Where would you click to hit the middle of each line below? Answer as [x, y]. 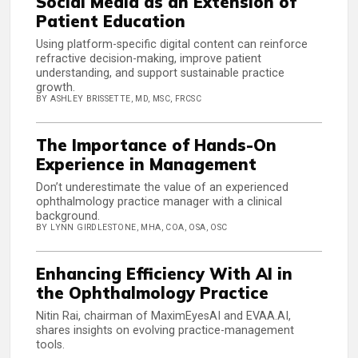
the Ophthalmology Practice [152, 293]
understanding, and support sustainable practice [160, 74]
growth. [56, 88]
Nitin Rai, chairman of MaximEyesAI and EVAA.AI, [163, 316]
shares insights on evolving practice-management [165, 331]
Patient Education [111, 22]
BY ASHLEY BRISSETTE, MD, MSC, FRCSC [119, 99]
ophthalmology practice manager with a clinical [159, 202]
